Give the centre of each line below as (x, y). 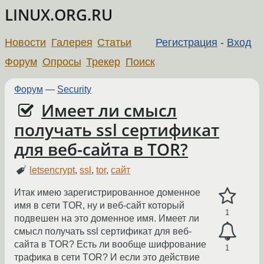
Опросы (62, 62)
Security (74, 89)
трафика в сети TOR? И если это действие (107, 258)
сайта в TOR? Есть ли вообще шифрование (110, 245)
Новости (25, 42)
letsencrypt (52, 170)
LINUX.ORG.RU (59, 15)
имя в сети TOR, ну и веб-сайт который (99, 206)
